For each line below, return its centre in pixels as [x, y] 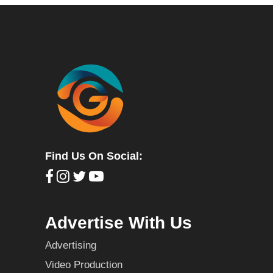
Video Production [84, 265]
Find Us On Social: [94, 156]
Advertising [71, 246]
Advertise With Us [119, 223]
